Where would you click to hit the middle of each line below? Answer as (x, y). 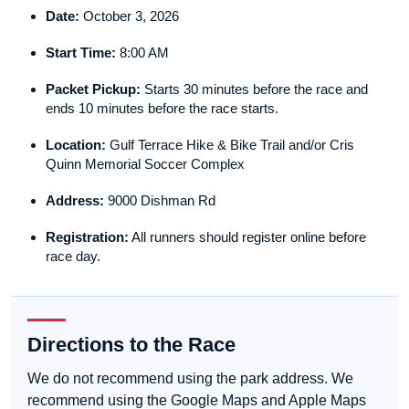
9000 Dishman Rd (160, 201)
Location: (76, 145)
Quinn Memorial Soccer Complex (145, 164)
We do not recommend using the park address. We (190, 379)
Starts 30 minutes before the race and (254, 89)
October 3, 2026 (129, 16)
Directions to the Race (131, 345)
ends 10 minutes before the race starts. (162, 109)
